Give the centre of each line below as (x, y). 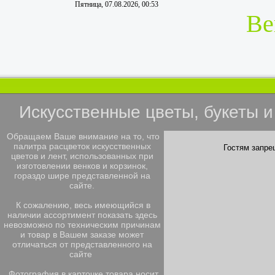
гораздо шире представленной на (82, 176)
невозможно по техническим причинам (82, 225)
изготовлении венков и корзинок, (82, 166)
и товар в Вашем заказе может (82, 234)
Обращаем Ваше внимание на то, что (82, 136)
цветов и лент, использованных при (82, 156)
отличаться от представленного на (82, 244)
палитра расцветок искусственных (82, 146)
